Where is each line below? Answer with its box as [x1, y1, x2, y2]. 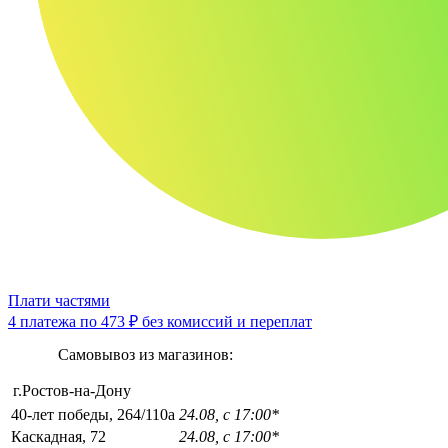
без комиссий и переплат [138, 312, 312, 330]
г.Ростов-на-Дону [13, 381, 131, 399]
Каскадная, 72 [11, 427, 106, 445]
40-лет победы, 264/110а [11, 405, 175, 423]
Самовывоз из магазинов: [57, 345, 233, 363]
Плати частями [8, 291, 110, 309]
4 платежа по [8, 312, 101, 330]
